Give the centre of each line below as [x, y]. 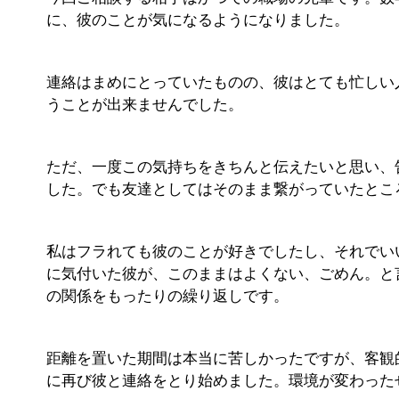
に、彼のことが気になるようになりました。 [198, 20]
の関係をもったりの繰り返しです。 [168, 296]
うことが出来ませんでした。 [145, 104]
